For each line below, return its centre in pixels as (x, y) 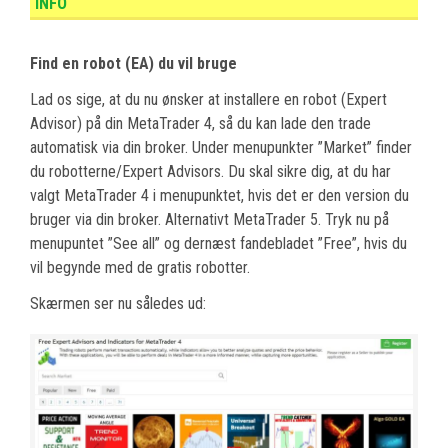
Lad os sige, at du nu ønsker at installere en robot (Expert (208, 99)
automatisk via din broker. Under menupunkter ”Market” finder (221, 147)
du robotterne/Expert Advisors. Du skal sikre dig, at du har (210, 171)
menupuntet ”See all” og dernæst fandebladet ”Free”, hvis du (218, 243)
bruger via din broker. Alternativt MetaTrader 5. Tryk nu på (209, 219)
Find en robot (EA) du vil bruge (133, 63)
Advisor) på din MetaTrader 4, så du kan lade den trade (200, 123)
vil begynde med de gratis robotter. (140, 267)
